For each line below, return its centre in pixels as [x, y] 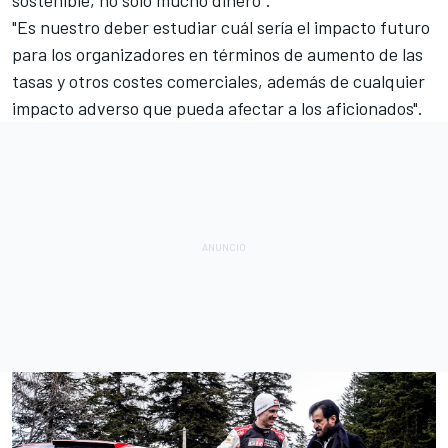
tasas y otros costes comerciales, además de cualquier [218, 80]
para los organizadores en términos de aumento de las [217, 53]
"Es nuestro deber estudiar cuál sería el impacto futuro [221, 26]
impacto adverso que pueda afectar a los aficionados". [217, 107]
